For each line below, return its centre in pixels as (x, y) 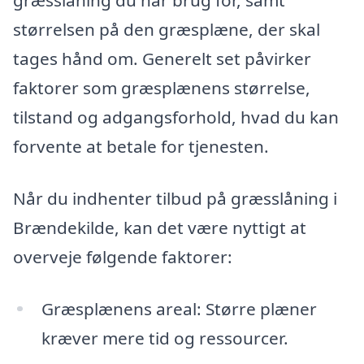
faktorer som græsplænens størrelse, (162, 88)
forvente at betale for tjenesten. (141, 147)
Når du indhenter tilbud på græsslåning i (175, 198)
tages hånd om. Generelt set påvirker (162, 59)
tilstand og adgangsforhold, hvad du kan (176, 117)
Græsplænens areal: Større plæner (179, 308)
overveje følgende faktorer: (123, 256)
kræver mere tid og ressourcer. (165, 338)
